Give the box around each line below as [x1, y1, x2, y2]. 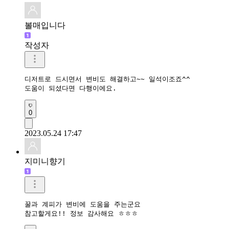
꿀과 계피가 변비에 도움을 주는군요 [25, 200, 145, 208]
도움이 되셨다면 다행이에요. [25, 84, 117, 92]
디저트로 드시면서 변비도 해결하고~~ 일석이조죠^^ [25, 75, 190, 83]
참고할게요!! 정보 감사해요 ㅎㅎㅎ [25, 209, 138, 217]
